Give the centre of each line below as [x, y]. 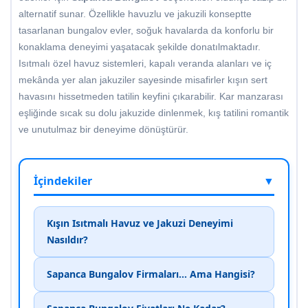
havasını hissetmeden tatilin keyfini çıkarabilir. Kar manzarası [151, 97]
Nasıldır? [67, 240]
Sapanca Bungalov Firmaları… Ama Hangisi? [151, 274]
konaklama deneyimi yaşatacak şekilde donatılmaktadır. [140, 47]
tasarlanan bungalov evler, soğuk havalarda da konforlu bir [146, 31]
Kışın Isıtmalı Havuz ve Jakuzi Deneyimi [140, 223]
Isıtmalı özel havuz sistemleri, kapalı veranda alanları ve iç [145, 64]
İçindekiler [63, 181]
